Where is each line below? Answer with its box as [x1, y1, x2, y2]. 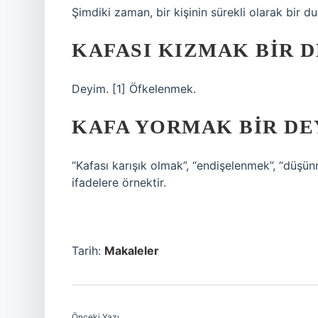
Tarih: [72, 243, 104, 258]
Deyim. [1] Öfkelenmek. [72, 82, 196, 96]
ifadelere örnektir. [72, 175, 166, 190]
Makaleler [104, 243, 159, 258]
